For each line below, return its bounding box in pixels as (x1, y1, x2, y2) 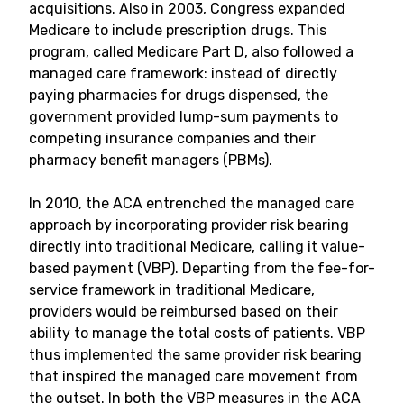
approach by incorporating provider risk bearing (29, 216, 349, 234)
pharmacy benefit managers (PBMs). (29, 151, 272, 169)
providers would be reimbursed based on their (29, 303, 338, 320)
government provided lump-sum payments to (29, 108, 338, 125)
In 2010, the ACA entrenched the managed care (29, 195, 354, 212)
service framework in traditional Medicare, (29, 281, 315, 298)
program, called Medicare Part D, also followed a (29, 43, 353, 60)
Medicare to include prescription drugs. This (29, 22, 326, 39)
